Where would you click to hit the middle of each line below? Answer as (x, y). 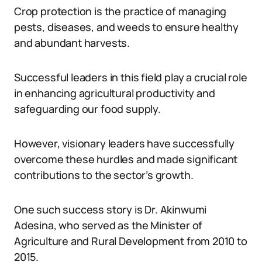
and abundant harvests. (72, 43)
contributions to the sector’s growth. (104, 175)
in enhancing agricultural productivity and (115, 93)
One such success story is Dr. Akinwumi (111, 209)
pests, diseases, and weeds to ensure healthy (127, 27)
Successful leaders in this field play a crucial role (131, 77)
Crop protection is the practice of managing (120, 11)
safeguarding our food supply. (87, 109)
